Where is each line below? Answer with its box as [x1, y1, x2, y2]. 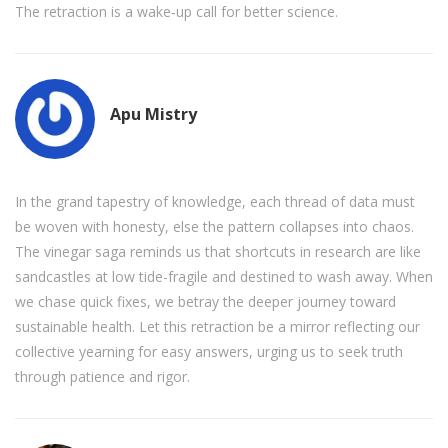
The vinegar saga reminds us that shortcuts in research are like [15, 242, 421, 262]
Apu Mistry [110, 102, 197, 125]
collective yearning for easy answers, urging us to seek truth [15, 342, 403, 362]
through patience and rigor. [15, 367, 190, 387]
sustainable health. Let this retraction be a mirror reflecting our [15, 317, 420, 337]
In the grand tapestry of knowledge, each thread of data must [15, 192, 415, 212]
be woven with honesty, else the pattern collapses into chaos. [15, 217, 414, 237]
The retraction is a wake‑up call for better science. [15, 2, 338, 22]
